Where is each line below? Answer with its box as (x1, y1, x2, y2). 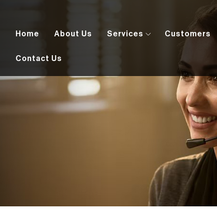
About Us (54, 30, 92, 38)
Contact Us (15, 55, 62, 62)
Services (107, 30, 143, 38)
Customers (165, 30, 211, 38)
